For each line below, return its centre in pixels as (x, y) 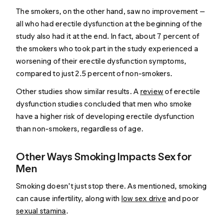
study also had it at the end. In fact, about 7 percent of (108, 36)
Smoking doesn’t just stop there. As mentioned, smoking (111, 186)
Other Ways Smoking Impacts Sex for (104, 156)
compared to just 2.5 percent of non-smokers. (94, 74)
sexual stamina (41, 211)
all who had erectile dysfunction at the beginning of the (109, 24)
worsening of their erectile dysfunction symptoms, (101, 61)
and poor (182, 198)
